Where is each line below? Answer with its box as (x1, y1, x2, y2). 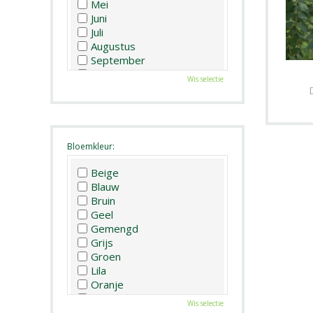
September (91, 52, 145, 67)
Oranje (91, 277, 124, 291)
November (91, 80, 143, 95)
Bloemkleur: (67, 140, 115, 152)
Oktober (91, 66, 131, 81)
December (91, 94, 142, 109)
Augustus (91, 38, 136, 53)
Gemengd (91, 221, 138, 235)
